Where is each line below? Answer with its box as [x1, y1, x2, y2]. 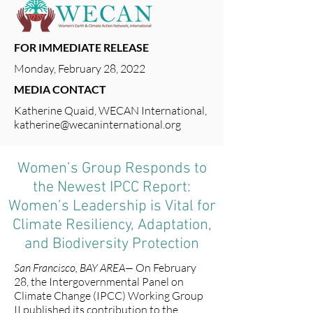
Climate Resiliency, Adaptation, [12, 216, 212, 235]
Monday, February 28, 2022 [14, 61, 145, 75]
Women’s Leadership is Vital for [8, 197, 216, 216]
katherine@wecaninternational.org [14, 117, 181, 131]
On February [136, 261, 196, 275]
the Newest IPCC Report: [33, 178, 191, 197]
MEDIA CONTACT [14, 82, 106, 96]
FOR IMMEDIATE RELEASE [14, 41, 149, 54]
